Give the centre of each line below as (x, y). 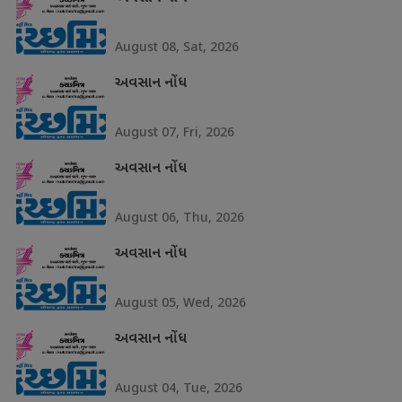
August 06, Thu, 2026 (179, 217)
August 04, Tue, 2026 (178, 387)
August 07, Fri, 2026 (174, 131)
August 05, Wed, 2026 (180, 302)
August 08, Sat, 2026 (176, 46)
